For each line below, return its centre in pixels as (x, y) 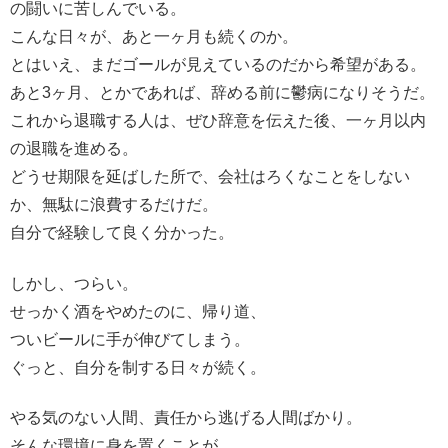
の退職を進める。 (74, 149)
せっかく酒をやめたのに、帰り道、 (138, 311)
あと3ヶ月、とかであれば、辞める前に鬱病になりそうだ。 (222, 93)
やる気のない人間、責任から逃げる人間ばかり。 (186, 418)
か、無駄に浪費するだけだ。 (114, 205)
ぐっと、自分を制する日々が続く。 (138, 367)
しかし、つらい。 (74, 283)
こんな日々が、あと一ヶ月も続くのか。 (154, 37)
